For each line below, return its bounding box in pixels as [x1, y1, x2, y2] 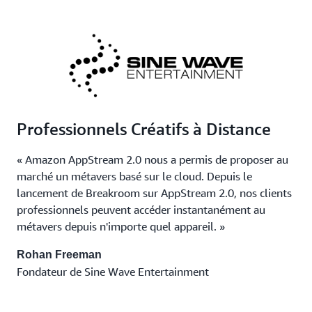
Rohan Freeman [17, 249, 102, 261]
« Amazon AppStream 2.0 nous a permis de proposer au [17, 153, 288, 167]
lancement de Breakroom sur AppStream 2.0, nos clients [17, 186, 292, 201]
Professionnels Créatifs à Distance [17, 119, 271, 139]
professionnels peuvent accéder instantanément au [17, 203, 265, 217]
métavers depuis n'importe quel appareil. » [17, 219, 225, 234]
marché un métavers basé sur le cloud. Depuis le [17, 169, 252, 184]
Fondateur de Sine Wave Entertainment [17, 265, 209, 279]
